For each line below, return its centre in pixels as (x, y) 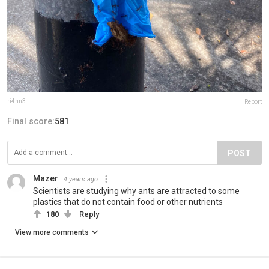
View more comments (52, 232)
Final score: (31, 121)
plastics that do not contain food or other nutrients (128, 201)
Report (253, 101)
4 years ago (81, 179)
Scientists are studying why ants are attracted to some (136, 191)
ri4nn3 (17, 101)
